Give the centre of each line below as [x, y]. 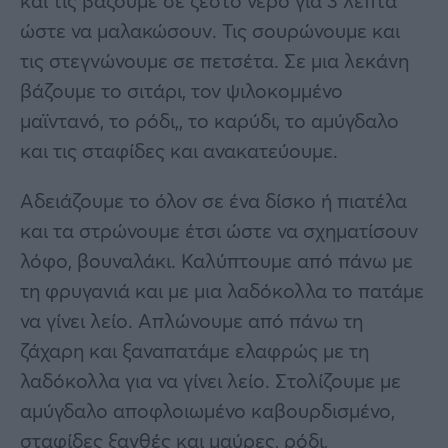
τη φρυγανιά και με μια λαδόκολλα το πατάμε [222, 291]
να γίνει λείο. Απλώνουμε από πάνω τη [191, 321]
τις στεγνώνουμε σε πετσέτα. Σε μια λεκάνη [214, 61]
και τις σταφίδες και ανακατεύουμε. [179, 151]
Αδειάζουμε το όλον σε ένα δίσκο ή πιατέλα [213, 201]
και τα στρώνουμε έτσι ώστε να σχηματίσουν [219, 231]
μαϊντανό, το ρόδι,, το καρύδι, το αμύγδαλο [209, 121]
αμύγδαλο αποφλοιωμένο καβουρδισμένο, [207, 411]
